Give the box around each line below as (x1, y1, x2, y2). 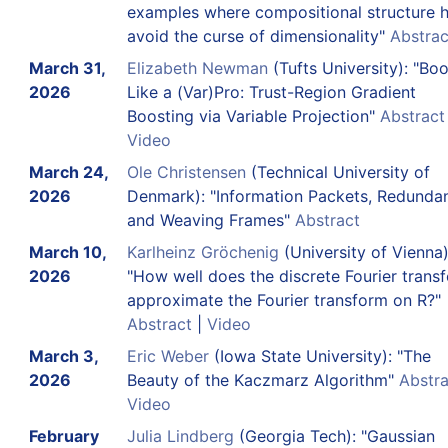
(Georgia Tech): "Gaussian (233, 425, 435, 446)
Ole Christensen (126, 161, 246, 182)
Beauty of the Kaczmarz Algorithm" (126, 369, 399, 390)
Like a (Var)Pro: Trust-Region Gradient (126, 81, 416, 102)
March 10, (28, 241, 106, 262)
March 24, (28, 161, 108, 182)
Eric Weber (126, 345, 209, 366)
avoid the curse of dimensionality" (126, 25, 390, 46)
